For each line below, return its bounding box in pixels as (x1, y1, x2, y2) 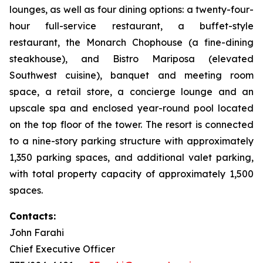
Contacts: (9, 210, 56, 222)
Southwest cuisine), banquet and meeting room (9, 69, 254, 81)
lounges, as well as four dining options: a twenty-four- (9, 4, 254, 15)
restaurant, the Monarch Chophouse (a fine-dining (9, 36, 254, 48)
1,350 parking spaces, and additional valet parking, (9, 151, 254, 163)
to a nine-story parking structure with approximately (9, 135, 254, 147)
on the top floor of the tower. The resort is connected (9, 119, 254, 130)
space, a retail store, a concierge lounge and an (9, 86, 254, 97)
